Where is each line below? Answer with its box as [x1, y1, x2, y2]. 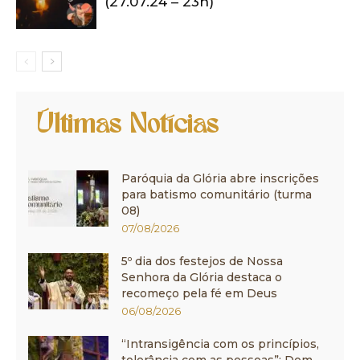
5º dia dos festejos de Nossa [121, 253, 283, 268]
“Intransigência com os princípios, [121, 336, 319, 351]
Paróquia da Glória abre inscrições [121, 170, 319, 186]
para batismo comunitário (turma [121, 186, 312, 202]
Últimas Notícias [36, 112, 219, 140]
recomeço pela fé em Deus [121, 285, 277, 301]
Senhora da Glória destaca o [121, 269, 282, 284]
